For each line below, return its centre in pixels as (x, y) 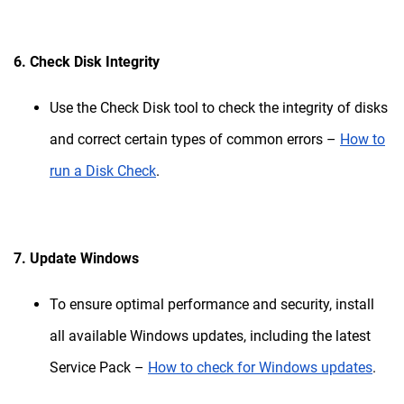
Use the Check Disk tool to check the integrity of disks (219, 108)
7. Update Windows (76, 259)
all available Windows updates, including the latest (210, 336)
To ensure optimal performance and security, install (212, 305)
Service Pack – (99, 368)
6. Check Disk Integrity (87, 62)
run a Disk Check (103, 171)
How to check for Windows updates (260, 368)
